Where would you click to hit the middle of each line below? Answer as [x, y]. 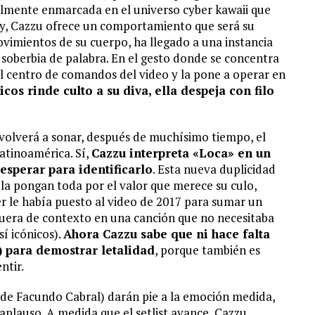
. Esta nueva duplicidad [214, 169]
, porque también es [207, 250]
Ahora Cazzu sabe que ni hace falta [167, 234]
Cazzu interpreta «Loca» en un [181, 153]
